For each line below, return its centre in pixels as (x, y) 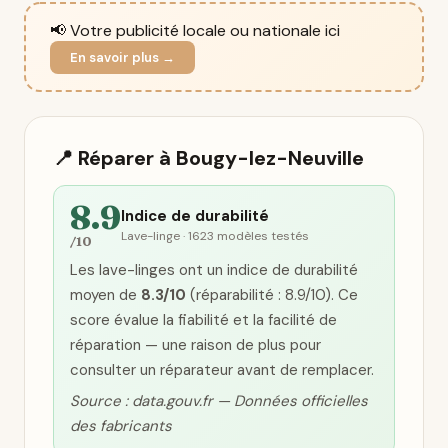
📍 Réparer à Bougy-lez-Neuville (208, 158)
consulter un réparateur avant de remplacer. (222, 370)
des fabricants (121, 426)
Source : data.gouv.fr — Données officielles (219, 401)
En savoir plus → (122, 57)
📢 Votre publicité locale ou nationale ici (195, 30)
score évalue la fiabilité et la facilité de (203, 320)
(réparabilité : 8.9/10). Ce (272, 295)
